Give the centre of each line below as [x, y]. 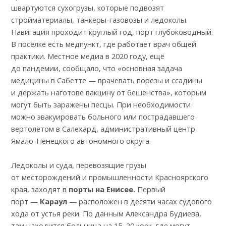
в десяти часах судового [167, 201]
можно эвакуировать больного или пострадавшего [103, 116]
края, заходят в [40, 189]
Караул [54, 201]
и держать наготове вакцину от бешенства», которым [109, 92]
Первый [151, 189]
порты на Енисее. [102, 189]
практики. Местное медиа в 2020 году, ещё [88, 56]
